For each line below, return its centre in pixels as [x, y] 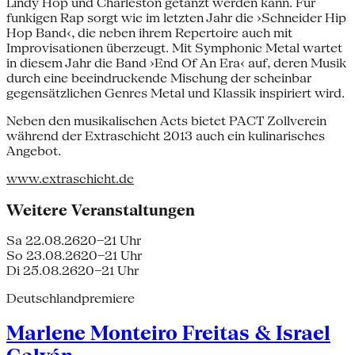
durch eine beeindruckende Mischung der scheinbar [159, 78]
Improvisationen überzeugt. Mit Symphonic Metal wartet [174, 48]
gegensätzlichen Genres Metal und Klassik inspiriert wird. [176, 93]
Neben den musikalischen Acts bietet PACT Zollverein [166, 120]
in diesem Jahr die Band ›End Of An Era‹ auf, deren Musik [176, 63]
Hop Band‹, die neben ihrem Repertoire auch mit [149, 32]
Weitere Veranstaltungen [101, 210]
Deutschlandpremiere [71, 299]
